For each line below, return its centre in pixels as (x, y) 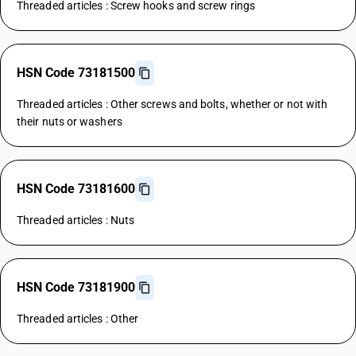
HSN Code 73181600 (76, 189)
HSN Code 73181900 (76, 287)
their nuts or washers (70, 122)
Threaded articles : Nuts (76, 220)
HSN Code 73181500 (76, 73)
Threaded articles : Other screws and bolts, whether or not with (172, 104)
